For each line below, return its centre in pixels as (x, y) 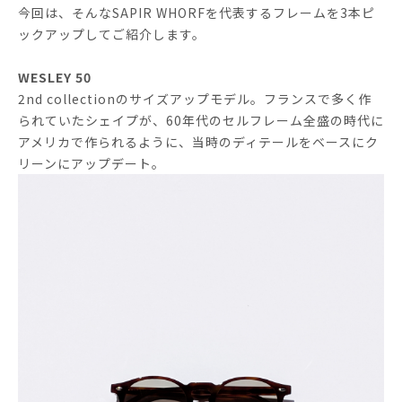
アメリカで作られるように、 (105, 142)
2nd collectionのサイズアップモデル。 (141, 99)
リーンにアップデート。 (92, 163)
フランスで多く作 (318, 99)
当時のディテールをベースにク (285, 142)
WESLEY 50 (55, 77)
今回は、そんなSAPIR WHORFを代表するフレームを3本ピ (197, 13)
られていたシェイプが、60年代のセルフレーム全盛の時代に (201, 120)
